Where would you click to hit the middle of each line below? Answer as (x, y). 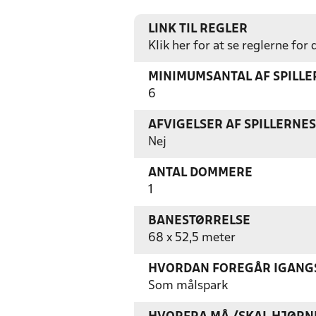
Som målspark (188, 286)
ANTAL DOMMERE (200, 173)
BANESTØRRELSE (199, 221)
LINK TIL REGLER (198, 29)
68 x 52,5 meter (192, 238)
